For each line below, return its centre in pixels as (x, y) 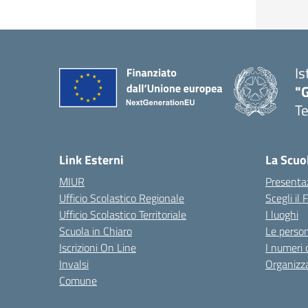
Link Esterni (91, 159)
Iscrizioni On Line (98, 247)
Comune (78, 280)
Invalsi (74, 264)
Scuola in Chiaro (96, 231)
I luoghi (282, 214)
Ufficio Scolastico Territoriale (123, 214)
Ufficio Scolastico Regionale (122, 198)
